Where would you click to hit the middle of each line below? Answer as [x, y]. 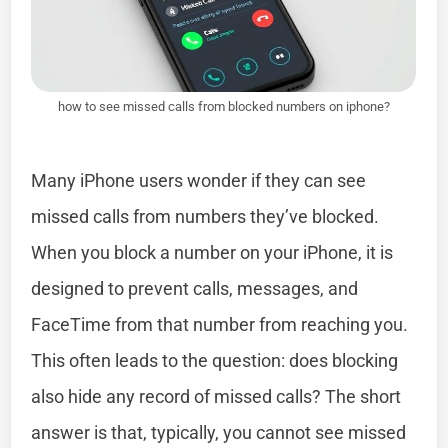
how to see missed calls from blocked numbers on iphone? [223, 106]
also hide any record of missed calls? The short [216, 396]
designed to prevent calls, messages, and [195, 288]
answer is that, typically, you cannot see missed [219, 432]
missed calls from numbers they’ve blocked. [205, 216]
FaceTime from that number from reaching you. [220, 324]
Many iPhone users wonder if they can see [199, 180]
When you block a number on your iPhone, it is [212, 252]
